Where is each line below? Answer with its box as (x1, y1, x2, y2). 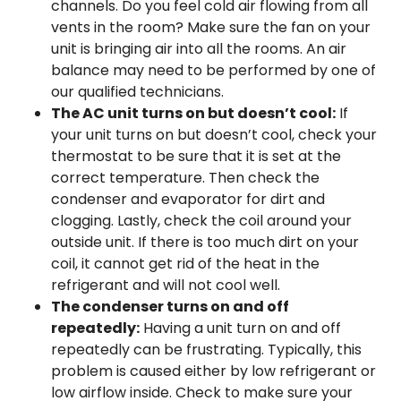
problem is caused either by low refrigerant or (51, 361, 376, 381)
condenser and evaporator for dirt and (51, 189, 325, 209)
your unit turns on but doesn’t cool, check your (51, 124, 377, 145)
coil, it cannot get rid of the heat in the (51, 253, 320, 274)
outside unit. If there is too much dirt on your (51, 232, 359, 252)
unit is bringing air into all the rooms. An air (51, 38, 346, 59)
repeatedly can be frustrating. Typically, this (51, 339, 362, 360)
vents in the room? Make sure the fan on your (51, 17, 371, 38)
